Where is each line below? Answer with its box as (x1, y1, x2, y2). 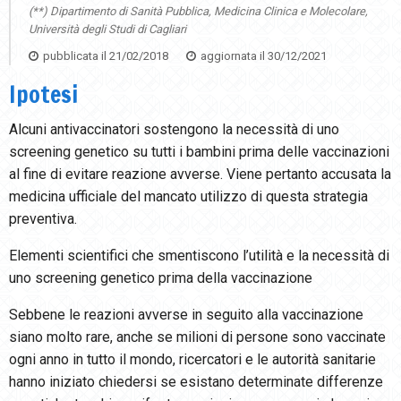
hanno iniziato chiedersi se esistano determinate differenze (9, 373, 383, 391)
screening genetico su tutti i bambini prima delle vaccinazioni (9, 143, 389, 161)
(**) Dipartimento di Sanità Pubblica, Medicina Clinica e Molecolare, (29, 4, 368, 18)
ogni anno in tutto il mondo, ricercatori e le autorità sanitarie (9, 351, 376, 369)
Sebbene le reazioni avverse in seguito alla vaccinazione (9, 306, 363, 324)
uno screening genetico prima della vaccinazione (9, 269, 312, 287)
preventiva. (9, 210, 77, 228)
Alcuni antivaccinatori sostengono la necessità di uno (9, 121, 339, 139)
